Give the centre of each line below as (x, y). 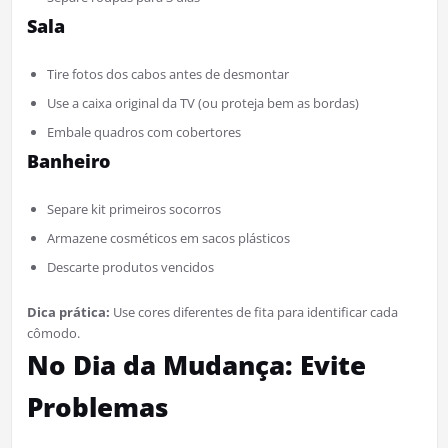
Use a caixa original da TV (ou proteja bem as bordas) (202, 102)
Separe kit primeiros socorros (133, 208)
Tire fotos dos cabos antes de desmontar (167, 73)
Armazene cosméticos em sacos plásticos (168, 237)
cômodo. (53, 332)
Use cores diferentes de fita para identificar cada (253, 311)
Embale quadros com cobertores (143, 131)
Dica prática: (68, 311)
